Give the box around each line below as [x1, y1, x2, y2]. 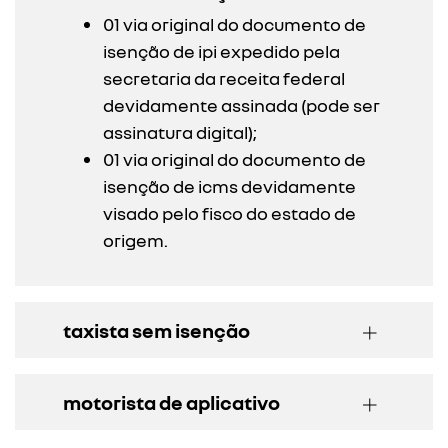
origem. [103, 228, 168, 251]
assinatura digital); [103, 120, 257, 143]
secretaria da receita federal [103, 66, 345, 89]
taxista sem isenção [63, 317, 250, 342]
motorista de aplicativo [63, 389, 280, 414]
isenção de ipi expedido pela [103, 39, 340, 62]
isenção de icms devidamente [103, 174, 356, 197]
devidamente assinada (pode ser [103, 93, 380, 116]
